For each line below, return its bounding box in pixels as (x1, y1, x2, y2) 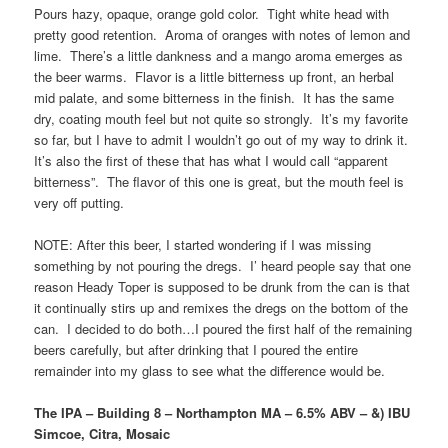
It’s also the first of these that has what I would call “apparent (34, 150, 389, 170)
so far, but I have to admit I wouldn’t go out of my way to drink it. (34, 129, 413, 149)
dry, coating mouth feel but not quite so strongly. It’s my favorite (34, 108, 409, 128)
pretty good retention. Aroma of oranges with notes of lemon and (34, 24, 411, 44)
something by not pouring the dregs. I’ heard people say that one (34, 256, 412, 276)
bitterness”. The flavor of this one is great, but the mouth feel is (34, 171, 405, 191)
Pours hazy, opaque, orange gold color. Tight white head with (34, 3, 390, 23)
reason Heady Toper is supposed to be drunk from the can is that (34, 277, 411, 297)
